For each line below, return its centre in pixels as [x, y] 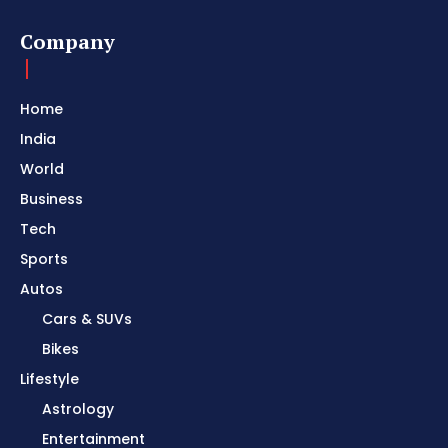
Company [67, 42]
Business [51, 199]
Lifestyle [49, 379]
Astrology [78, 409]
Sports [44, 259]
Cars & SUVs [87, 319]
